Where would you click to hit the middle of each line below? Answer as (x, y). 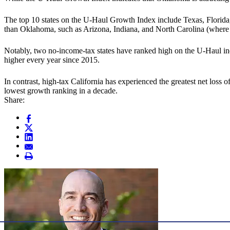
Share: (14, 100)
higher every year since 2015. (52, 60)
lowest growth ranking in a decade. (61, 91)
